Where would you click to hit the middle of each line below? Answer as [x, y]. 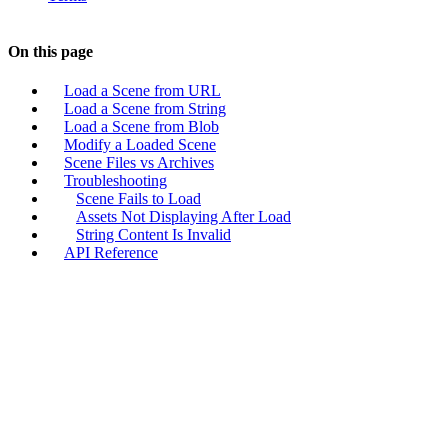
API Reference [111, 252]
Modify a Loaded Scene [140, 144]
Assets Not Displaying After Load [183, 216]
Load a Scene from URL [142, 90]
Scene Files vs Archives [139, 162]
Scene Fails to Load [138, 198]
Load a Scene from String [145, 108]
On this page [50, 51]
